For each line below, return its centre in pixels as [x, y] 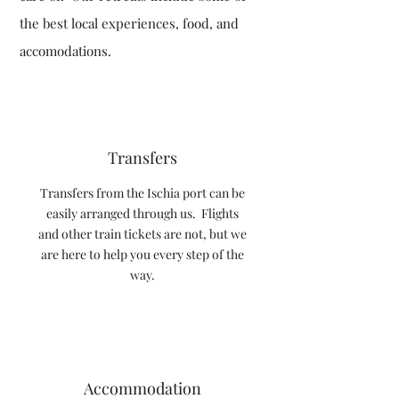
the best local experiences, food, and [129, 24]
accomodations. [65, 51]
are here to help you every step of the [142, 255]
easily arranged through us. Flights [142, 214]
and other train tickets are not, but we [142, 234]
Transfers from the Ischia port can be [142, 193]
